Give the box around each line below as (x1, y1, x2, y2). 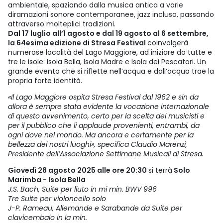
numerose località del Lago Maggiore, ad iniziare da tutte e (8, 47, 212, 58)
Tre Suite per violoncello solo (8, 194, 106, 204)
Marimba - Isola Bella (8, 175, 86, 185)
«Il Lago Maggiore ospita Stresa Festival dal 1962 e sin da (8, 92, 199, 103)
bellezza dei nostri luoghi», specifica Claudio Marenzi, (8, 139, 187, 150)
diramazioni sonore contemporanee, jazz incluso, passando (8, 9, 214, 20)
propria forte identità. (8, 76, 82, 86)
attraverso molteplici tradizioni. (8, 19, 115, 29)
